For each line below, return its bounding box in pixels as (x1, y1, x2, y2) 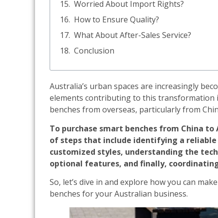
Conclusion (74, 45, 114, 56)
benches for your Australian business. (50, 188, 188, 200)
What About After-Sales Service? (74, 30, 191, 41)
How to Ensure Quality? (74, 14, 159, 25)
